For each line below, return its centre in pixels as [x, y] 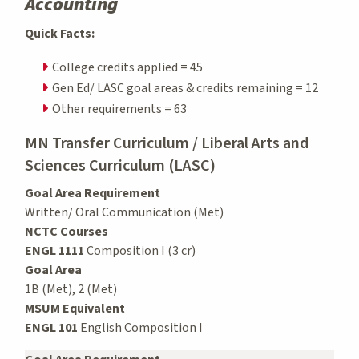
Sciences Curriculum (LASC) [120, 165]
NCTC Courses [67, 231]
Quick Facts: [60, 33]
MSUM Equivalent [75, 308]
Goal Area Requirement [93, 193]
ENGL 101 [51, 327]
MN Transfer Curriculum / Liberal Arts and [167, 143]
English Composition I [140, 327]
